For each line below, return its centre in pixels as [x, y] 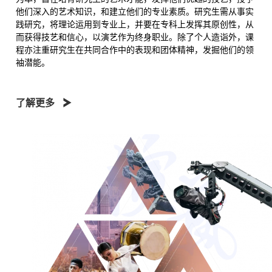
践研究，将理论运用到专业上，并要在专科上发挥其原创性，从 [135, 24]
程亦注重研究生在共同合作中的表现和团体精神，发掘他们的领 [135, 49]
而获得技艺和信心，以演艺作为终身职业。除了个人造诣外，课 [135, 36]
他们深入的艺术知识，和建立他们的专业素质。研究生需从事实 [135, 11]
